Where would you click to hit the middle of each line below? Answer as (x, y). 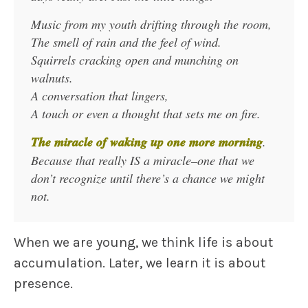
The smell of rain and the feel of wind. (126, 42)
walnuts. (52, 78)
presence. (43, 284)
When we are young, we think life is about (143, 242)
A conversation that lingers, (100, 96)
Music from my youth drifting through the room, (151, 24)
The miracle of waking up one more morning (147, 142)
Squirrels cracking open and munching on (135, 60)
